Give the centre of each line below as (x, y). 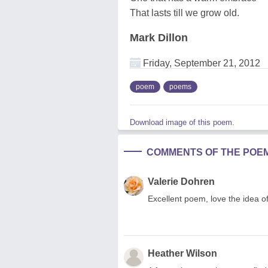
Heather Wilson (182, 253)
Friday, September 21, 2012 (200, 63)
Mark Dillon (159, 37)
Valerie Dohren (181, 181)
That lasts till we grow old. (185, 13)
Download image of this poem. (182, 122)
